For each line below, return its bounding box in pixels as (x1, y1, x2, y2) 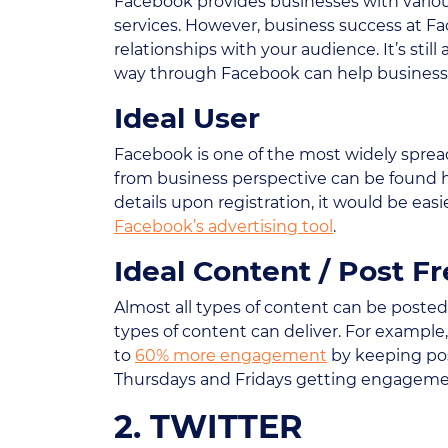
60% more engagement (135, 346, 327, 365)
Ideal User (114, 101, 260, 135)
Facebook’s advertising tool (114, 217, 333, 236)
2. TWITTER (114, 407, 303, 446)
